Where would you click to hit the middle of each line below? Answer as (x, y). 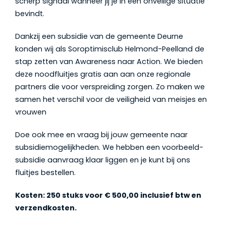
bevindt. (30, 14)
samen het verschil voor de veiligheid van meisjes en (111, 99)
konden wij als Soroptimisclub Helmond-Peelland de (110, 49)
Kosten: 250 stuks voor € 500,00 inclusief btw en (108, 195)
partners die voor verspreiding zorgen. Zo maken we (110, 87)
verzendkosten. (46, 208)
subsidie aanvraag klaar (60, 160)
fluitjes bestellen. (45, 173)
